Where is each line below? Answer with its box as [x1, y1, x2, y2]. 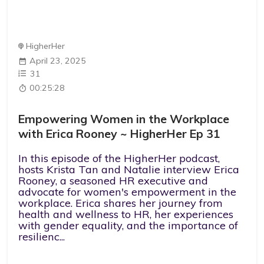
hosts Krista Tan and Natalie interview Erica [18, 162, 240, 176]
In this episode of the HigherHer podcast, [18, 151, 220, 165]
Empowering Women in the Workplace [18, 111, 230, 127]
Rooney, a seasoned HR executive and [18, 173, 209, 187]
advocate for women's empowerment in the [18, 184, 237, 199]
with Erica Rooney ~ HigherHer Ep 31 [18, 126, 221, 141]
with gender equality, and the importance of [18, 218, 239, 232]
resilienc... [18, 229, 65, 243]
